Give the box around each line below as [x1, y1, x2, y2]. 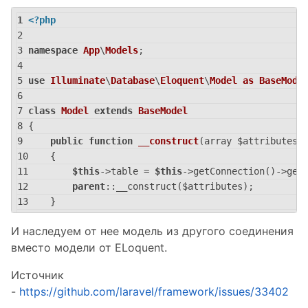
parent [72, 181, 105, 192]
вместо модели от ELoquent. [11, 241, 167, 254]
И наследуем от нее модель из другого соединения [11, 224, 294, 238]
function [89, 135, 133, 146]
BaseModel [138, 105, 188, 116]
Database [111, 75, 155, 86]
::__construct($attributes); [105, 181, 254, 192]
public [50, 135, 83, 146]
